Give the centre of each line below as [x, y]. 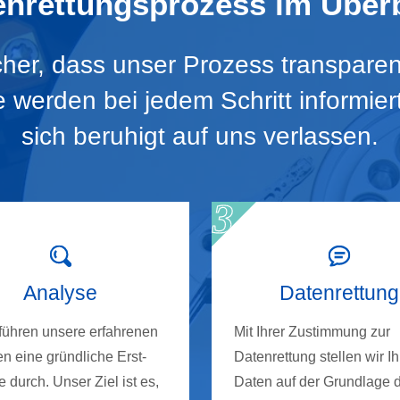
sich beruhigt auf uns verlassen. [200, 137]
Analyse [61, 293]
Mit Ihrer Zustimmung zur [312, 332]
